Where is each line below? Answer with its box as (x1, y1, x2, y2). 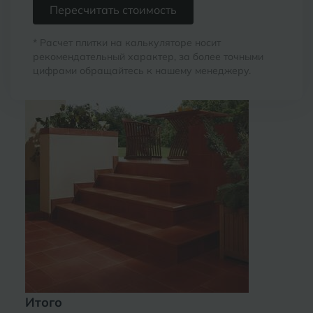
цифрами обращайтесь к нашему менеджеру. (33, 64, 251, 78)
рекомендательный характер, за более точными (33, 50, 263, 64)
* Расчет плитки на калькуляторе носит (33, 36, 221, 50)
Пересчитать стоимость (50, 3, 177, 17)
